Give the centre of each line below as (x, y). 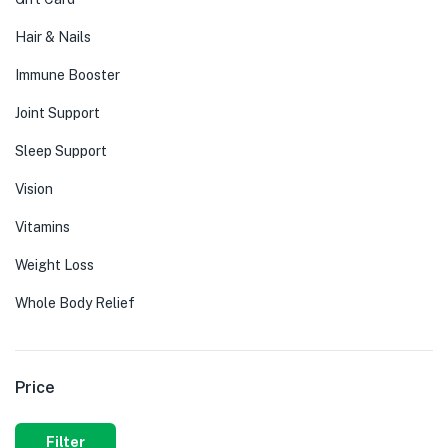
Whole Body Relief (75, 303)
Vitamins (42, 227)
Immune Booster (67, 75)
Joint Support (57, 113)
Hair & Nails (53, 37)
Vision (34, 189)
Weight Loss (54, 265)
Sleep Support (61, 151)
